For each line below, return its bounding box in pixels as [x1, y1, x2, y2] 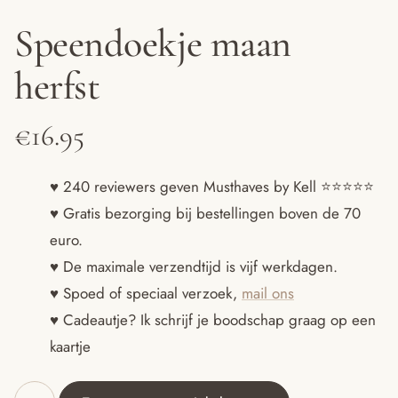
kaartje [50, 335, 91, 357]
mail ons [242, 282, 294, 304]
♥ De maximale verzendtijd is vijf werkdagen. [50, 255, 338, 277]
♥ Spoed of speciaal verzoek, [50, 282, 242, 304]
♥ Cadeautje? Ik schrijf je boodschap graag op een [50, 308, 376, 330]
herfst [14, 61, 100, 110]
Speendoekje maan [14, 19, 291, 68]
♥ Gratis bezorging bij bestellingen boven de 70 [50, 202, 361, 224]
